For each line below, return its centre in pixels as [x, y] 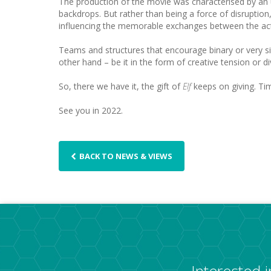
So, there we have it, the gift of [121, 86]
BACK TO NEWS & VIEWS [126, 156]
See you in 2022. [91, 110]
